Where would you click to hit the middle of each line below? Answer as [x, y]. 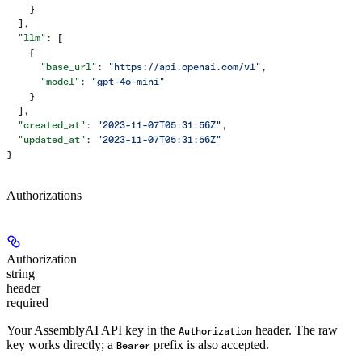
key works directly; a [61, 345]
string [21, 274]
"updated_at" [46, 139]
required [27, 303]
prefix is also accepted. [210, 345]
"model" [43, 81]
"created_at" [46, 125]
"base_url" [52, 67]
